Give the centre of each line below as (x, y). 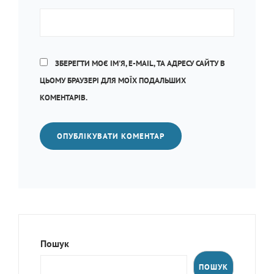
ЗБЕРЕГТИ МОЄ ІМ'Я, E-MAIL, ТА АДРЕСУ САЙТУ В (140, 63)
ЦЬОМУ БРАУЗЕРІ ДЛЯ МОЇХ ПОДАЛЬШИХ (113, 80)
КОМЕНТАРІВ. (64, 98)
